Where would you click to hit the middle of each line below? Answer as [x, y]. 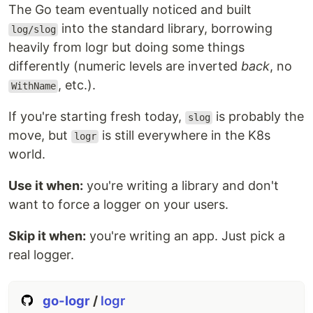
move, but [40, 136]
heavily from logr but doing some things [126, 48]
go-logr [68, 301]
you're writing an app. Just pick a [185, 236]
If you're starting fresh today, [97, 117]
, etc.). [77, 85]
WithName [33, 86]
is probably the [259, 117]
